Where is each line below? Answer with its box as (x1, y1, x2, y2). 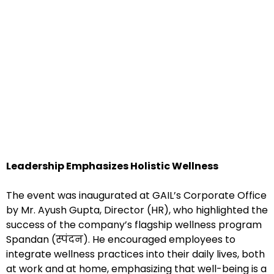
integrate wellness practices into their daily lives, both (6, 247, 265, 262)
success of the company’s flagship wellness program (6, 218, 262, 232)
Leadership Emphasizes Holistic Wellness (6, 159, 218, 174)
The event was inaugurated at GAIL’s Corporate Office (6, 188, 267, 203)
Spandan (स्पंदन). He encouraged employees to (6, 232, 235, 247)
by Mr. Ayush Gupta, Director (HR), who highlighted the (6, 203, 268, 218)
